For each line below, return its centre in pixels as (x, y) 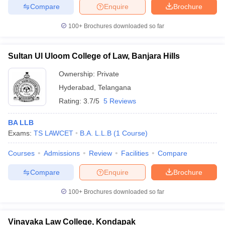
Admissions (62, 153)
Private (108, 74)
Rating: (71, 101)
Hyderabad (76, 87)
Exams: (21, 133)
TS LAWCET (53, 133)
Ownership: (78, 74)
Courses (21, 153)
